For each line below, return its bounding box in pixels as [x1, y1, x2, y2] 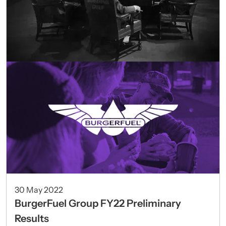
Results [15, 212, 49, 224]
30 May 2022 [15, 184, 63, 195]
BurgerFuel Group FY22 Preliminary [15, 197, 181, 209]
